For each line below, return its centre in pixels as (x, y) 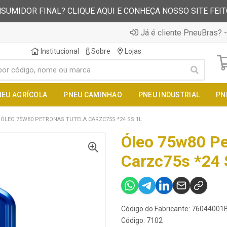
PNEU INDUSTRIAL (169, 95)
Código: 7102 (142, 220)
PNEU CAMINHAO (93, 95)
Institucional (59, 51)
